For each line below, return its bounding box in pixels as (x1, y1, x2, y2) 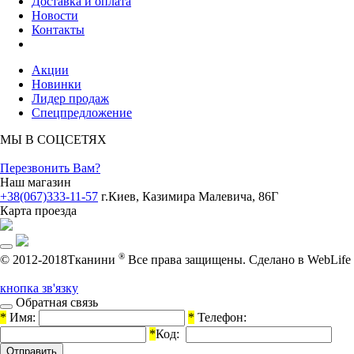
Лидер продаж (32, 92, 109, 106)
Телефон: (194, 311, 247, 325)
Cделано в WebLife (249, 253, 351, 267)
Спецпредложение (32, 106, 132, 120)
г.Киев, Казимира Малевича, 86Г (101, 190, 278, 204)
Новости (32, 9, 78, 23)
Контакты (32, 23, 85, 37)
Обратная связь (16, 296, 98, 310)
